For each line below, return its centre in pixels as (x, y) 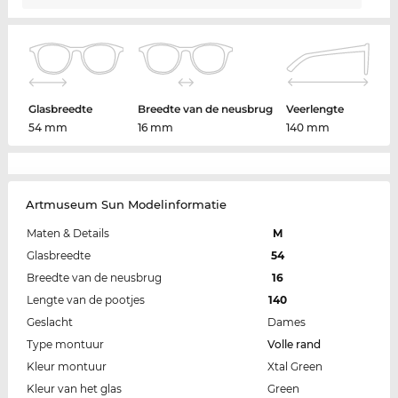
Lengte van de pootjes (85, 300)
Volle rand (294, 345)
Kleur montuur (66, 367)
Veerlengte (315, 109)
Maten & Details (68, 234)
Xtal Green (295, 367)
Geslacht (49, 322)
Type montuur (65, 345)
